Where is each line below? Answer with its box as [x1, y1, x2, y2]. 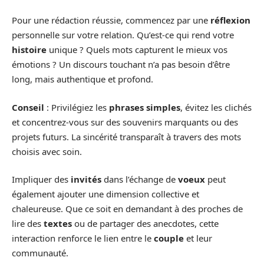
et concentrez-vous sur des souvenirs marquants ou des [12, 115, 238, 128]
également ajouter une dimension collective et [12, 188, 199, 200]
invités [71, 173, 101, 186]
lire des [12, 217, 44, 230]
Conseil [12, 101, 44, 113]
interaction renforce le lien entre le [12, 232, 154, 245]
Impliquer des [12, 173, 71, 186]
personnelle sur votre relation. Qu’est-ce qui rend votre [12, 29, 234, 41]
